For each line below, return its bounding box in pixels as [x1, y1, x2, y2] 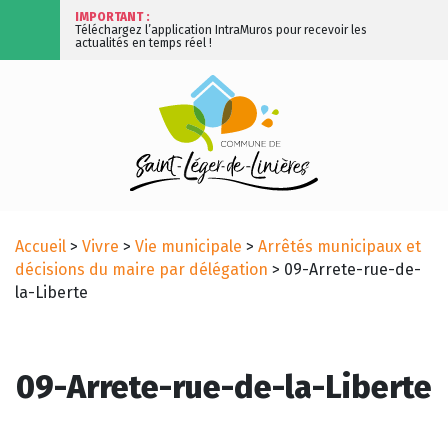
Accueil [15, 236, 66, 256]
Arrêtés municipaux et [258, 236, 421, 256]
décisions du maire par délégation [15, 259, 268, 279]
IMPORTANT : [75, 9, 150, 24]
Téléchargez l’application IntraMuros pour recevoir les [75, 22, 367, 37]
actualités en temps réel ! [75, 35, 212, 50]
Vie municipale [135, 236, 242, 256]
